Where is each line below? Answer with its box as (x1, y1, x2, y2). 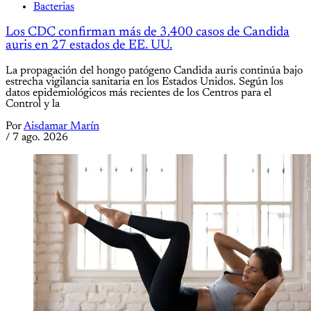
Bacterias (33, 1, 74, 13)
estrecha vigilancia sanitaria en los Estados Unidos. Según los (6, 76, 283, 87)
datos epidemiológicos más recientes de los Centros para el (6, 87, 271, 99)
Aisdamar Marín (24, 120, 99, 132)
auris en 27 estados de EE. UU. (6, 39, 172, 53)
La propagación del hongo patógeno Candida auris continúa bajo (6, 65, 303, 76)
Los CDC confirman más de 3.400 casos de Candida (6, 26, 289, 40)
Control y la (6, 98, 60, 110)
